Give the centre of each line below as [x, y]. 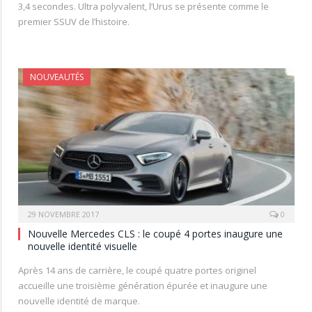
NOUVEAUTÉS [57, 77]
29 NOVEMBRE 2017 [63, 214]
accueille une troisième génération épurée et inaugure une [143, 286]
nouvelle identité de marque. [79, 301]
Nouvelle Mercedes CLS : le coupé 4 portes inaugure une [155, 234]
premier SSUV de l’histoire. [74, 21]
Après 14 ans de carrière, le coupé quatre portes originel [137, 271]
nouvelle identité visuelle [83, 247]
